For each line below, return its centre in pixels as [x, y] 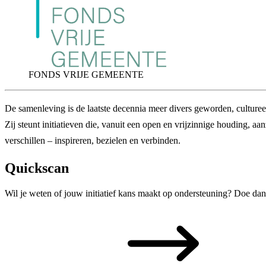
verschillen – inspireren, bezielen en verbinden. [93, 140]
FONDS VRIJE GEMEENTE [86, 75]
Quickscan [37, 168]
